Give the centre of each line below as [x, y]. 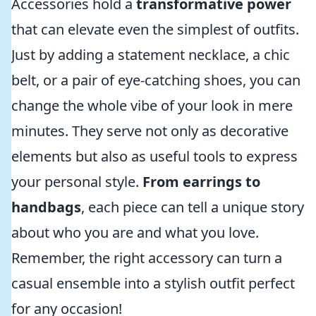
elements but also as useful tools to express [154, 156]
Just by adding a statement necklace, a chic [151, 55]
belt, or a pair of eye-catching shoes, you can [156, 80]
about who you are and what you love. [135, 232]
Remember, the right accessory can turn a [147, 258]
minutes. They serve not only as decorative [150, 131]
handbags [46, 207]
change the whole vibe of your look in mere [152, 105]
